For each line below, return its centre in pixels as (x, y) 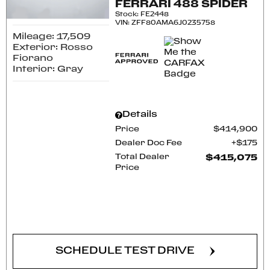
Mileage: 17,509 (52, 36)
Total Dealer (143, 157)
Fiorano (33, 58)
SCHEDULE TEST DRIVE (125, 251)
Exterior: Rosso (53, 47)
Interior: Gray (48, 69)
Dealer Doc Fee (149, 143)
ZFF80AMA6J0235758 (174, 23)
